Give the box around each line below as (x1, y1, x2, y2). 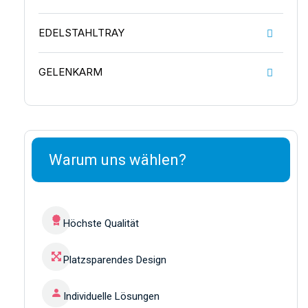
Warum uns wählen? (49, 151, 186, 168)
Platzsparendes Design (63, 253, 166, 266)
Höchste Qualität (63, 217, 139, 230)
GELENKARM (38, 65, 102, 79)
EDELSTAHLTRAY (38, 26, 124, 40)
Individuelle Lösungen (63, 289, 159, 302)
